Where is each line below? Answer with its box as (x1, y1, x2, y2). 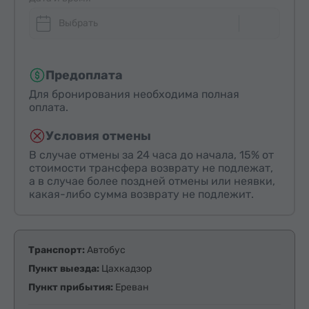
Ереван (115, 281, 149, 293)
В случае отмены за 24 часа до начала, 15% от (29, 148, 274, 161)
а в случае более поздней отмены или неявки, (29, 174, 275, 188)
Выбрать (59, 17, 98, 29)
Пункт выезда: (28, 262, 101, 275)
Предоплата (46, 67, 123, 83)
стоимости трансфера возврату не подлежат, (29, 161, 273, 175)
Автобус (87, 243, 126, 256)
